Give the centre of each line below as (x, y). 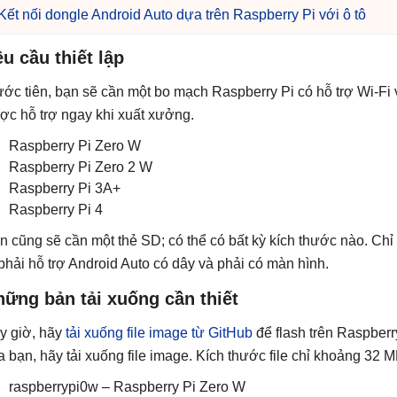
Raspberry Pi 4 (56, 210)
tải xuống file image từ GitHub (159, 333)
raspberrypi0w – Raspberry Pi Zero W (127, 387)
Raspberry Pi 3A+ (65, 188)
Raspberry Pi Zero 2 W (81, 167)
